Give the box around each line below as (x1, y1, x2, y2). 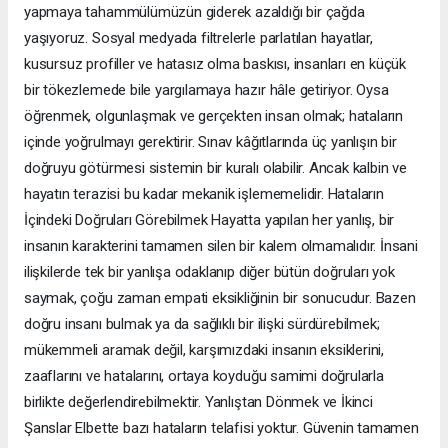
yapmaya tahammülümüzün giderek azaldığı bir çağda (24, 3, 365, 21)
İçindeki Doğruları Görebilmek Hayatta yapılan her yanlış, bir (24, 211, 395, 229)
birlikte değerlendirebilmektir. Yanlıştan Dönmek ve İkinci (24, 393, 373, 411)
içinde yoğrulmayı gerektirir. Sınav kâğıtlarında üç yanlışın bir (24, 133, 397, 151)
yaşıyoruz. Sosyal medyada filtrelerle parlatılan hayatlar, (24, 29, 373, 47)
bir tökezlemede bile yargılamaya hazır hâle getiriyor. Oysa (24, 81, 389, 99)
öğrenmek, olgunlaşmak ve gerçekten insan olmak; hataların (24, 107, 404, 125)
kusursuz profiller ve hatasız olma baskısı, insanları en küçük (24, 55, 407, 73)
